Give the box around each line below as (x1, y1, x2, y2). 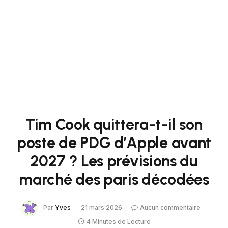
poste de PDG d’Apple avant (16, 133, 212, 152)
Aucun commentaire (140, 204, 201, 212)
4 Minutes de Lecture (86, 218, 151, 225)
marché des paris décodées (19, 170, 209, 189)
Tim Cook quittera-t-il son (25, 115, 203, 134)
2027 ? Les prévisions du (31, 152, 197, 170)
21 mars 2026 (81, 204, 122, 212)
